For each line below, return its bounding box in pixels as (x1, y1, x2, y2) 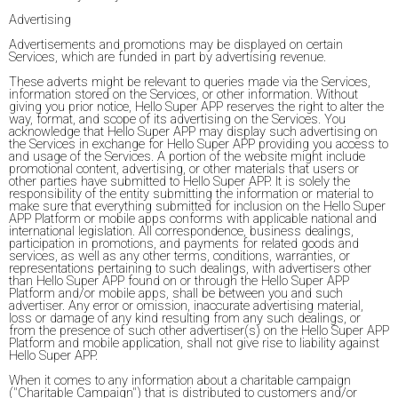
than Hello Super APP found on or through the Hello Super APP (9, 273, 349, 290)
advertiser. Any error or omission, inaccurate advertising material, (9, 298, 363, 314)
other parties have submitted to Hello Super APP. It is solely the (9, 173, 350, 190)
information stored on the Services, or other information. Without (9, 86, 358, 103)
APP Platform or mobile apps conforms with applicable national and (9, 211, 377, 227)
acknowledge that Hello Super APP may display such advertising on (9, 123, 378, 140)
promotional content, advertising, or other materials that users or (9, 161, 359, 178)
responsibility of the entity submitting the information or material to (9, 186, 373, 203)
